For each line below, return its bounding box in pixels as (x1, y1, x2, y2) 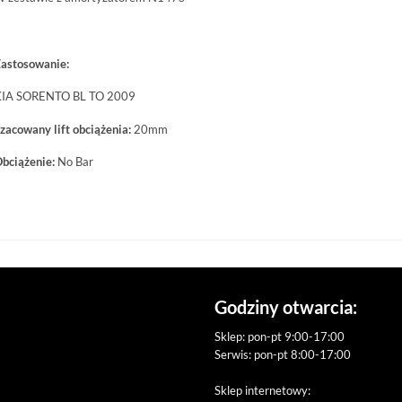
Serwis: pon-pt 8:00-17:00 (214, 347, 351, 363)
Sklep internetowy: (214, 383, 310, 398)
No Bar (57, 154, 93, 170)
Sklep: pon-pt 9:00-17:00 (214, 329, 345, 345)
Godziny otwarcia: (214, 296, 357, 319)
